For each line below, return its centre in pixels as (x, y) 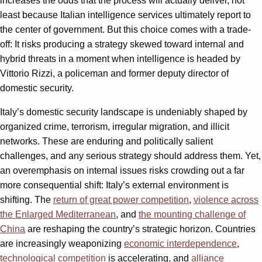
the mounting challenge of (192, 214)
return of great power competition (121, 199)
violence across (226, 199)
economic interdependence (180, 243)
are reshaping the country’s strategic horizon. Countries (140, 229)
